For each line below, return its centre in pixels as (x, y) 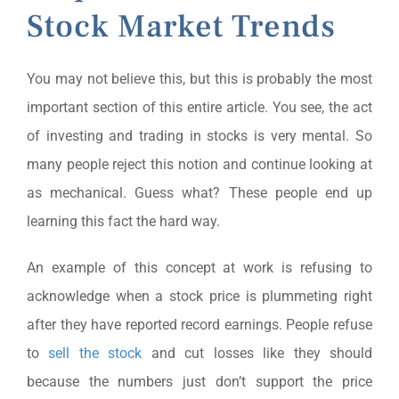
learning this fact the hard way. (123, 221)
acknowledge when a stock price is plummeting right (199, 296)
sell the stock (95, 353)
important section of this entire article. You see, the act (199, 107)
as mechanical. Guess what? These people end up (199, 192)
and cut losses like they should (257, 353)
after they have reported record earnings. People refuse (199, 324)
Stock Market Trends (181, 26)
